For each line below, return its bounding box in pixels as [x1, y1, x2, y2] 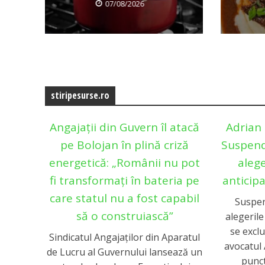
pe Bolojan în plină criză [60, 137, 189, 153]
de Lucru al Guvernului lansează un [47, 245, 203, 259]
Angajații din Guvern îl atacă [50, 119, 200, 135]
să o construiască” [76, 208, 173, 224]
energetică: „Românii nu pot [49, 154, 201, 170]
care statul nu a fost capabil [50, 190, 200, 206]
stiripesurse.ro [50, 88, 109, 102]
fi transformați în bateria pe [50, 172, 200, 188]
